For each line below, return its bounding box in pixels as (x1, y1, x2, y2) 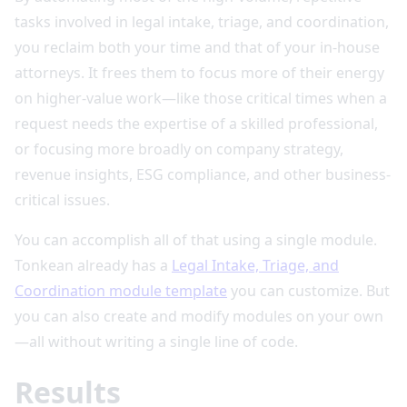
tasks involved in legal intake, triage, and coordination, (15, 11, 389, 32)
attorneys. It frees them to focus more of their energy (15, 62, 384, 83)
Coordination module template (15, 280, 227, 301)
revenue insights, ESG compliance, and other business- (15, 164, 391, 184)
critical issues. (15, 189, 114, 210)
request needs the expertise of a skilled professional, (15, 113, 378, 134)
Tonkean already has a (15, 254, 172, 275)
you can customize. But (227, 280, 390, 301)
